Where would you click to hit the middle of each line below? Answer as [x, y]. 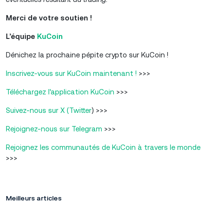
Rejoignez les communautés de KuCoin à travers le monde [103, 147]
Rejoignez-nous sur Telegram [54, 128]
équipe [23, 36]
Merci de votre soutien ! [49, 18]
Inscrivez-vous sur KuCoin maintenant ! [71, 73]
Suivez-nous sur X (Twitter [49, 110]
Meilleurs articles [34, 198]
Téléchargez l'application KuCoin [60, 91]
